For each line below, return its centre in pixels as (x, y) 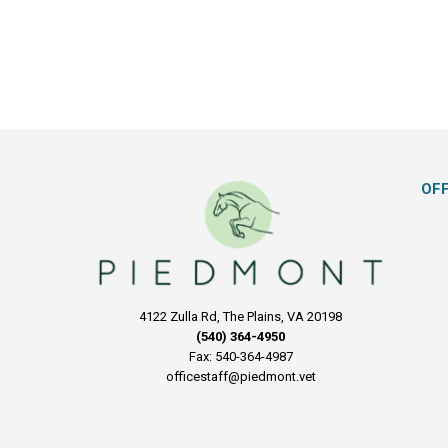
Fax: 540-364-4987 (240, 357)
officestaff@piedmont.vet (240, 377)
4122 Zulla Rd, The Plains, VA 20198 (241, 317)
